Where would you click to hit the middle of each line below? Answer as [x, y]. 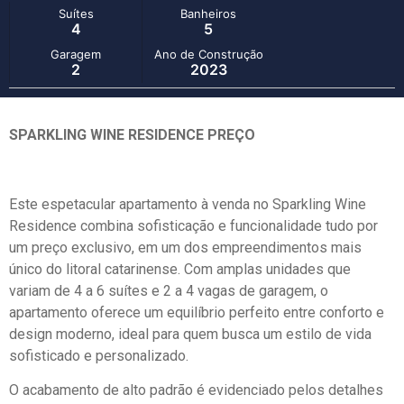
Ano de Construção [208, 54]
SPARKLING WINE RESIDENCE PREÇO [132, 134]
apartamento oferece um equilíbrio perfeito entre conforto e [197, 312]
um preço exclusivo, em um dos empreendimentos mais [185, 247]
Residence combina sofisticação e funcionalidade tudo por [193, 225]
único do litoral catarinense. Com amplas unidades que [180, 269]
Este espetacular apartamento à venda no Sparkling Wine [188, 204]
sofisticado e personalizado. [99, 355]
